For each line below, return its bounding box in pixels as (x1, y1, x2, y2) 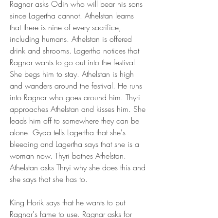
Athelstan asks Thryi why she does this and (10, 162, 145, 173)
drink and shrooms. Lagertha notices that (10, 45, 139, 56)
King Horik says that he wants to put (10, 197, 125, 208)
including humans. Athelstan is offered (10, 34, 132, 44)
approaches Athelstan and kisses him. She (10, 104, 145, 114)
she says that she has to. (10, 174, 88, 184)
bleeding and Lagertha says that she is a (10, 139, 139, 149)
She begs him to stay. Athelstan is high (10, 69, 134, 79)
